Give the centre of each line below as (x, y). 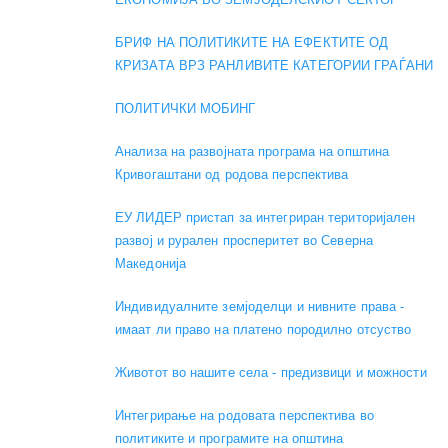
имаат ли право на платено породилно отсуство (263, 330)
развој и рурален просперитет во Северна (244, 241)
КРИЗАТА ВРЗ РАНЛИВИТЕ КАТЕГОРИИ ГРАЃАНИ (274, 66)
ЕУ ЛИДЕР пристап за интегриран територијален (265, 218)
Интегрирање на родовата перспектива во (244, 416)
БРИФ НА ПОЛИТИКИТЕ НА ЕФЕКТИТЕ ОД (252, 43)
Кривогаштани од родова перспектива (232, 175)
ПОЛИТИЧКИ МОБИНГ (185, 109)
